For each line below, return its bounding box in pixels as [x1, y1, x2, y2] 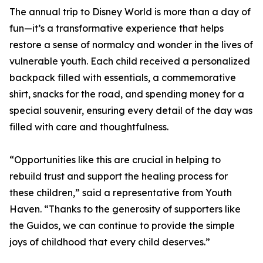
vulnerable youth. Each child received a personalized [9, 55, 250, 68]
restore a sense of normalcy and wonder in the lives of [9, 39, 253, 51]
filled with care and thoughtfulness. [9, 121, 168, 133]
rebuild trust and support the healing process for [9, 170, 228, 183]
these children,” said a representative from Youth [9, 187, 232, 199]
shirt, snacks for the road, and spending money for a [9, 88, 244, 100]
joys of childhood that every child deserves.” [9, 236, 210, 248]
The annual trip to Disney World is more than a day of [9, 6, 251, 18]
